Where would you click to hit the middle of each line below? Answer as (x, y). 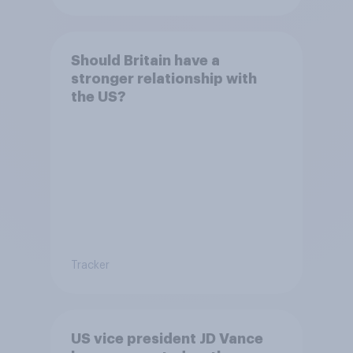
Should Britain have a (145, 60)
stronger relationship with (163, 78)
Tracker (90, 266)
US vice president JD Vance (167, 338)
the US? (98, 97)
